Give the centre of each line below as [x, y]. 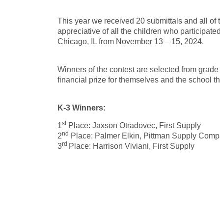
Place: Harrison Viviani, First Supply [132, 146]
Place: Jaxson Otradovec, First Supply [135, 125]
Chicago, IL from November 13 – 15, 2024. [131, 41]
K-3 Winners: [82, 108]
